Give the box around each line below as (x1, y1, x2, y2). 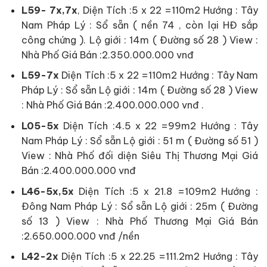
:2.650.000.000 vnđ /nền (21, 229, 139, 242)
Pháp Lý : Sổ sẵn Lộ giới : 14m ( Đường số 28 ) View (21, 84, 258, 97)
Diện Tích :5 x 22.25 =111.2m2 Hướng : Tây (58, 250, 258, 263)
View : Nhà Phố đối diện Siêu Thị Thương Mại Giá (21, 150, 258, 162)
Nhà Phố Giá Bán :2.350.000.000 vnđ (21, 48, 194, 61)
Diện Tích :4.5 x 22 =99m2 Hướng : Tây (58, 120, 258, 132)
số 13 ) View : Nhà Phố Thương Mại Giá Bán (21, 215, 258, 227)
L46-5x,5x (21, 185, 74, 197)
